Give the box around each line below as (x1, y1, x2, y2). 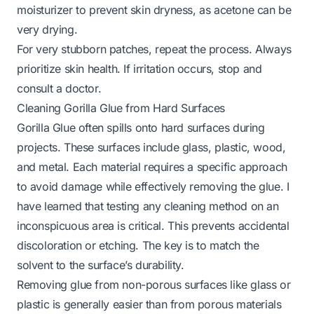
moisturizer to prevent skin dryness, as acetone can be (17, 2, 292, 17)
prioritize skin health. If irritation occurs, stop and (17, 61, 262, 76)
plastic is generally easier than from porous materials (17, 296, 282, 311)
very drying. (17, 22, 78, 36)
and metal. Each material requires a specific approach (17, 159, 287, 174)
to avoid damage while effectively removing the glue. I (17, 179, 289, 193)
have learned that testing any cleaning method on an (17, 198, 279, 213)
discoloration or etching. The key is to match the (17, 238, 259, 252)
